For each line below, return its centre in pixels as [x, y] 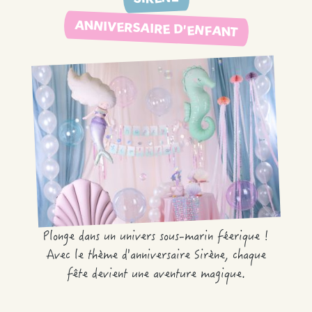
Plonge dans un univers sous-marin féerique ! [156, 237]
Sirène [210, 256]
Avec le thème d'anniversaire [120, 256]
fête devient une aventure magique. [156, 275]
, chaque [245, 256]
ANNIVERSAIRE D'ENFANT [156, 28]
